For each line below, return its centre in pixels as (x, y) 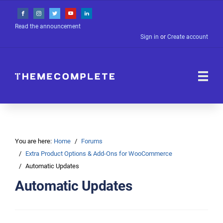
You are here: (33, 141)
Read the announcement (48, 26)
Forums (92, 141)
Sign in (150, 37)
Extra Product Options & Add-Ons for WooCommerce (99, 153)
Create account (188, 37)
